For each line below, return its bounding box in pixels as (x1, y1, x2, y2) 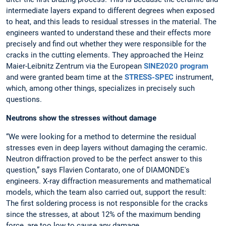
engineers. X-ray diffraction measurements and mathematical (6, 177, 211, 186)
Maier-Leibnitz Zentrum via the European (6, 61, 144, 71)
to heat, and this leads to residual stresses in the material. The (6, 17, 216, 26)
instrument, (174, 72, 213, 82)
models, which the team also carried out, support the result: (6, 188, 206, 197)
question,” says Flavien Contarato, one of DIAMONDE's (6, 165, 190, 175)
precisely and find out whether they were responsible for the (6, 39, 206, 48)
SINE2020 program (144, 61, 208, 71)
